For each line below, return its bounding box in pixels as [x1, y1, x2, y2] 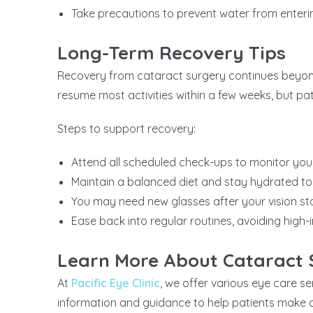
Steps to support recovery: [57, 122, 196, 136]
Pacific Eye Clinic [71, 276, 160, 291]
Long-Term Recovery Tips [57, 41, 286, 65]
